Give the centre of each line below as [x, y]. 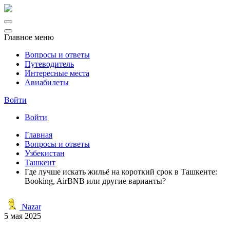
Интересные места [57, 73]
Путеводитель [49, 64]
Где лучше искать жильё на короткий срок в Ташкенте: [121, 172]
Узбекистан [45, 153]
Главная [39, 135]
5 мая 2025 [23, 216]
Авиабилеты [47, 82]
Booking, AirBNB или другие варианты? [95, 181]
